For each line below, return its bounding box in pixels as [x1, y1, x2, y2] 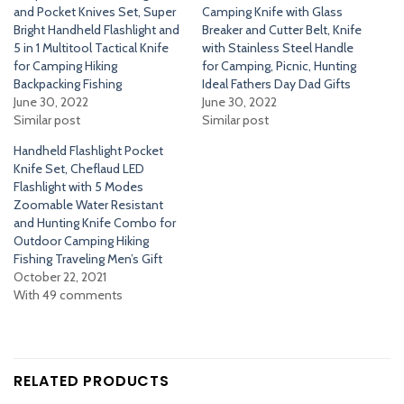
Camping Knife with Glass [202, 4, 343, 21]
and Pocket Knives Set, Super [14, 4, 176, 21]
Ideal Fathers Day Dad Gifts [202, 76, 351, 93]
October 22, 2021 [14, 269, 106, 286]
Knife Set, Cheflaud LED [14, 161, 144, 178]
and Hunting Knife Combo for [14, 215, 176, 232]
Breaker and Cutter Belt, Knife [202, 22, 362, 39]
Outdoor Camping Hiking [14, 233, 149, 250]
